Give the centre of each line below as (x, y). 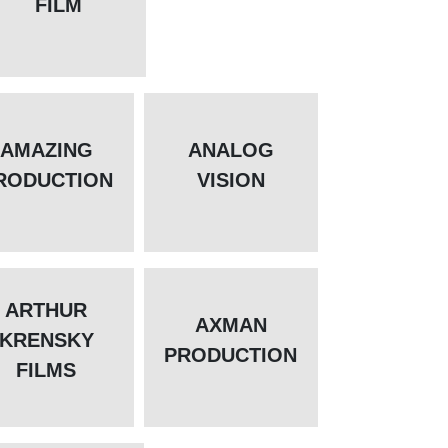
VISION (230, 180)
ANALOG (230, 150)
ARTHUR (46, 310)
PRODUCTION (231, 355)
